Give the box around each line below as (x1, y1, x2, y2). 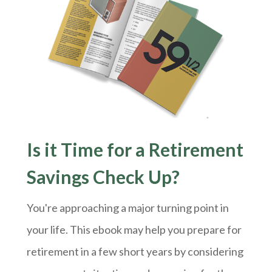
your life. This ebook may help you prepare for (27, 223, 242, 237)
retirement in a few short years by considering (27, 245, 243, 259)
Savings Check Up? (27, 166, 180, 188)
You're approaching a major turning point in (27, 201, 229, 215)
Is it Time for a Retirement (27, 138, 243, 161)
